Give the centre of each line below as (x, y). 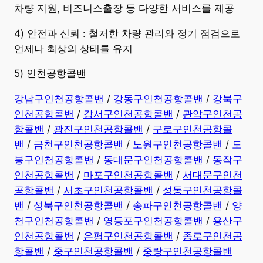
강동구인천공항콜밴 (158, 99)
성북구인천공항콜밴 (78, 206)
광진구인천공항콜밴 (98, 129)
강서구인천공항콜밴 (128, 114)
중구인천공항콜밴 (93, 252)
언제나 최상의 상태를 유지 (73, 48)
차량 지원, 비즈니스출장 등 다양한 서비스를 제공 (124, 8)
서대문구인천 (213, 175)
